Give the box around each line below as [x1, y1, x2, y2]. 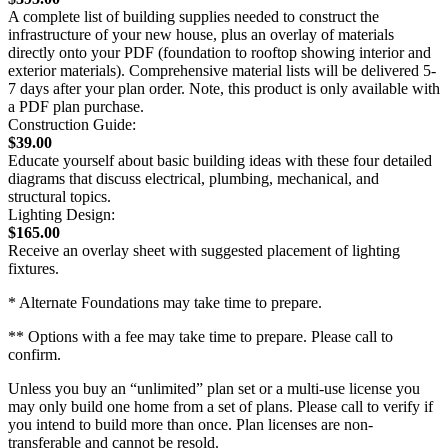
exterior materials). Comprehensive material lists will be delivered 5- [8, 61, 436, 79]
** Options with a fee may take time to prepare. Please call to [8, 327, 393, 345]
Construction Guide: [8, 115, 136, 133]
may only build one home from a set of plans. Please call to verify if [8, 397, 433, 415]
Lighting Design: [8, 205, 115, 223]
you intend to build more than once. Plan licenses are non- [8, 415, 373, 433]
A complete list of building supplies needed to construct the [8, 7, 379, 25]
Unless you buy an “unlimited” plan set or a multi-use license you [8, 379, 420, 397]
